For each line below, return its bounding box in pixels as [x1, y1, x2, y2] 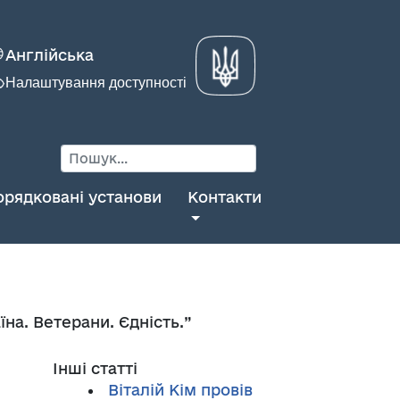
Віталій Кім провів [107, 381, 253, 398]
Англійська [5, 46, 94, 63]
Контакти [187, 188, 262, 205]
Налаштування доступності [5, 75, 187, 90]
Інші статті [52, 360, 137, 377]
